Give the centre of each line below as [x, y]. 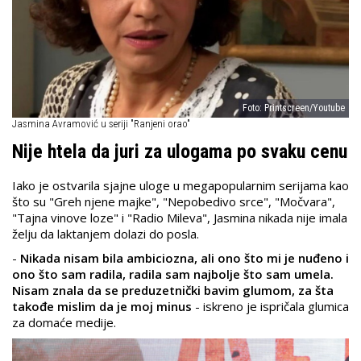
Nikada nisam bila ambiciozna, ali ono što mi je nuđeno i [185, 258]
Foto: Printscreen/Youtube [294, 108]
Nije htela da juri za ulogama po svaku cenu [180, 152]
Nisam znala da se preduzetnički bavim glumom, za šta [173, 290]
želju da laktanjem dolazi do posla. [106, 234]
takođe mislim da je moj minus [104, 307]
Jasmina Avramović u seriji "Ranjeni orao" [101, 124]
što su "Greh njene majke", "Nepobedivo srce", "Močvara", [174, 202]
